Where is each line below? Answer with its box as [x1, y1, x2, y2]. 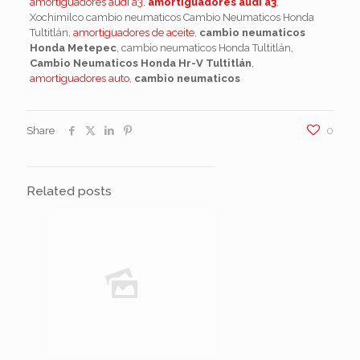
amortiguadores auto [29, 72, 129, 84]
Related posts [27, 183, 112, 198]
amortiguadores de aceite [72, 27, 194, 39]
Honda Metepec [29, 42, 117, 54]
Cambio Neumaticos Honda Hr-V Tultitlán [29, 57, 252, 69]
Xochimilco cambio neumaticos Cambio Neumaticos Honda [29, 11, 314, 23]
